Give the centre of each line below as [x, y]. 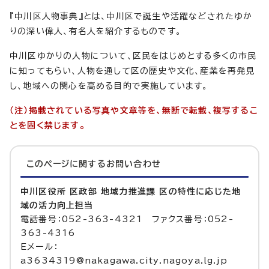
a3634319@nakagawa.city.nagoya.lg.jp [124, 261]
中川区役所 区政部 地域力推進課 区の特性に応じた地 [131, 192]
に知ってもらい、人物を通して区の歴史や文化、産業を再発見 [132, 71]
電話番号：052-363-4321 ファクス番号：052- [127, 219]
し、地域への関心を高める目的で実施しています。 [109, 86]
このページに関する [66, 164]
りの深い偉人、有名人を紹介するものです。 [95, 32]
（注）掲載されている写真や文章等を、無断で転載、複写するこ [134, 111]
